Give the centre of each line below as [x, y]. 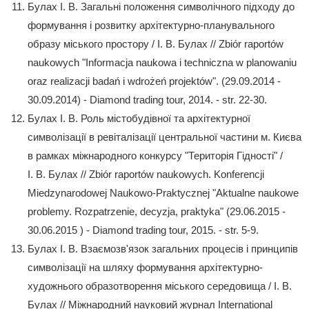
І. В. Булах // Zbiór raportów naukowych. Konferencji [146, 174]
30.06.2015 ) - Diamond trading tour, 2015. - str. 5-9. [143, 230]
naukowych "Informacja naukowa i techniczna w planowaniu [162, 62]
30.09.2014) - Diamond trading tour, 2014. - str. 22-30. [147, 99]
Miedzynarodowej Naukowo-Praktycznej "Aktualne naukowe [163, 192]
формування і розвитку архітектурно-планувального [151, 25]
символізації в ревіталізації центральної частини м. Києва [165, 137]
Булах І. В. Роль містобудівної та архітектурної [139, 118]
